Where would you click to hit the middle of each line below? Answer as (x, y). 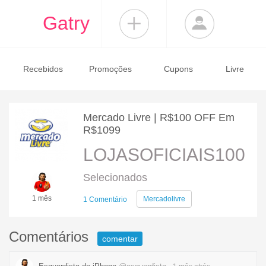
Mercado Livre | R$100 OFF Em (159, 118)
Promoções (111, 69)
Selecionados (115, 178)
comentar (120, 239)
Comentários (51, 237)
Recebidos (43, 69)
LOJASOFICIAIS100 (164, 155)
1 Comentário (105, 199)
